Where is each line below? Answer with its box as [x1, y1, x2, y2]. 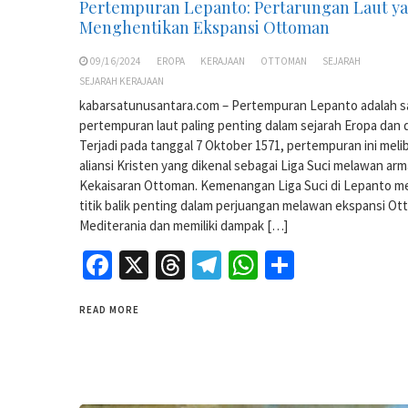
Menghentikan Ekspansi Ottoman [79, 16, 330, 39]
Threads [185, 247, 285, 284]
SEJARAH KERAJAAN [79, 75, 164, 88]
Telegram [221, 247, 336, 284]
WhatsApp [258, 247, 382, 284]
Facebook [112, 247, 229, 284]
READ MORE [79, 303, 139, 317]
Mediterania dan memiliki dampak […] [79, 217, 288, 235]
